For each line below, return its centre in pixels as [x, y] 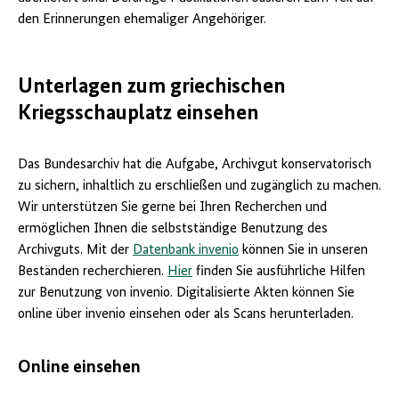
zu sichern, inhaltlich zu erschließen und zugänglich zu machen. [199, 187]
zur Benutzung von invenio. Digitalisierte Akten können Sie [186, 293]
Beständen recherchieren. [93, 272]
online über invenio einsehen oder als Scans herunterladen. [186, 315]
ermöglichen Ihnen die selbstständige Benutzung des [173, 229]
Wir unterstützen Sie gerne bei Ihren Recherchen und [172, 208]
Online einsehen [79, 368]
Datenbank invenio [186, 251]
